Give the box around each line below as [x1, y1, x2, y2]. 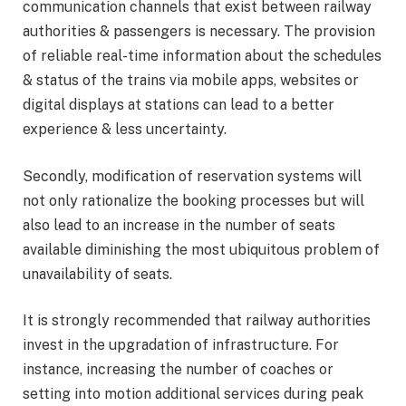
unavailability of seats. [23, 265, 176, 283]
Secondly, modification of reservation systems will [23, 167, 362, 185]
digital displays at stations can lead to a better [23, 96, 334, 114]
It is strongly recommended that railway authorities [23, 312, 371, 330]
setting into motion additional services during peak [23, 385, 363, 403]
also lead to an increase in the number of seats [23, 216, 335, 234]
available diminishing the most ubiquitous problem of [23, 240, 380, 258]
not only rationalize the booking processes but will [23, 191, 364, 209]
